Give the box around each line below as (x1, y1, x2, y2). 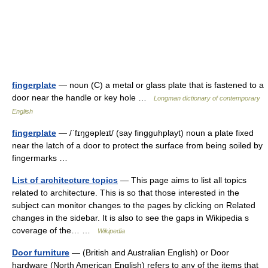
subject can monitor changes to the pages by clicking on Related (12, 200, 255, 210)
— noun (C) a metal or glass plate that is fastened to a (56, 80, 264, 90)
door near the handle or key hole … (12, 93, 154, 102)
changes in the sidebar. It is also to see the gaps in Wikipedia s (12, 213, 249, 223)
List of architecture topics (12, 175, 118, 185)
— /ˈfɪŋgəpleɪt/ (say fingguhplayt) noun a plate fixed (56, 128, 254, 138)
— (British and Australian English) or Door (69, 248, 229, 257)
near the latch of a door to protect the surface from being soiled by (12, 141, 263, 150)
